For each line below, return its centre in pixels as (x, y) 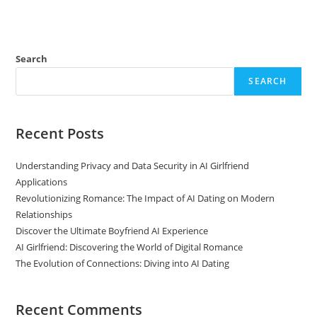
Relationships (44, 214)
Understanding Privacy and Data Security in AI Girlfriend (133, 166)
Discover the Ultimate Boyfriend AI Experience (112, 231)
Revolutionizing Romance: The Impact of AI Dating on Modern (145, 198)
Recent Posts (60, 133)
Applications (42, 182)
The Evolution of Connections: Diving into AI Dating (123, 263)
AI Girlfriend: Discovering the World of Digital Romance (129, 247)
